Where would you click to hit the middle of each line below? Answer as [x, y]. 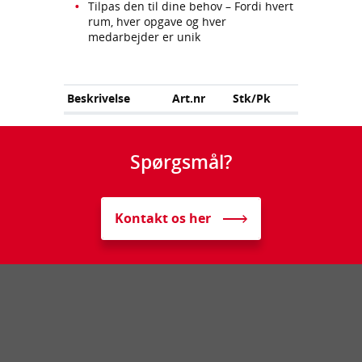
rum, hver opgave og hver [157, 22]
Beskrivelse [99, 98]
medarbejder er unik [144, 37]
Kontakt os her [163, 219]
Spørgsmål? [181, 161]
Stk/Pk [252, 98]
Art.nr [189, 98]
